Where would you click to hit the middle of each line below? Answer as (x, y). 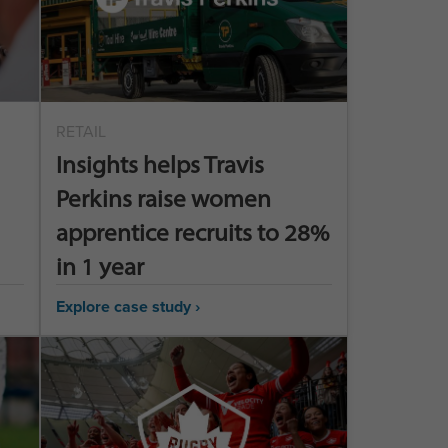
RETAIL (80, 131)
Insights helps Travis (159, 164)
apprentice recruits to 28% (192, 232)
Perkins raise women (163, 198)
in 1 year (99, 266)
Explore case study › (127, 306)
